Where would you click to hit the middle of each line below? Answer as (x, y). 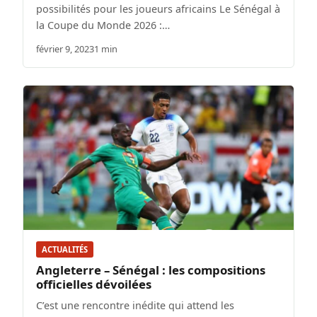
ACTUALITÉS (65, 249)
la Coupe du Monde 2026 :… (103, 25)
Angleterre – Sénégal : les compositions (151, 270)
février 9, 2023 (65, 48)
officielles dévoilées (94, 284)
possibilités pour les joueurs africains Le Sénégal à (158, 8)
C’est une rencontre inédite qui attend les (135, 305)
